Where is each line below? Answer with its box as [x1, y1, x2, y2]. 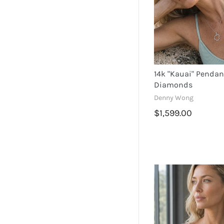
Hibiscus [28, 11, 60, 21]
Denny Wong [154, 93, 194, 102]
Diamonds [154, 79, 193, 89]
